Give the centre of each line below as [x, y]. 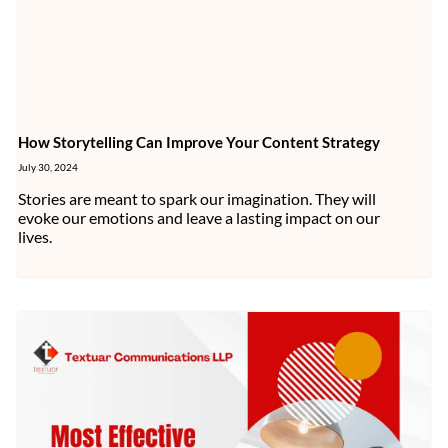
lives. [35, 236]
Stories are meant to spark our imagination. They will [197, 198]
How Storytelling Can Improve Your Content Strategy [199, 141]
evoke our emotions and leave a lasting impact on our [199, 217]
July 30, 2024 [48, 166]
